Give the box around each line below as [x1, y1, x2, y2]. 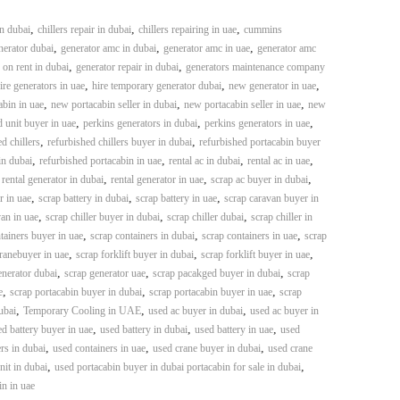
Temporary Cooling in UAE [22, 304, 141, 317]
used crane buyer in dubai [152, 342, 261, 354]
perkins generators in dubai [82, 117, 197, 129]
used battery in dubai [99, 323, 187, 336]
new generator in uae [228, 79, 316, 92]
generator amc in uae [162, 42, 250, 54]
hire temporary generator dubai [91, 79, 221, 92]
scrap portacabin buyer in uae [148, 286, 272, 298]
